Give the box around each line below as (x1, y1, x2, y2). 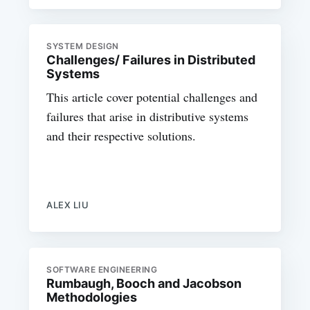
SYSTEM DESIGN (46, 41, 119, 52)
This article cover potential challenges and (46, 89, 258, 106)
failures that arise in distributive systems (46, 108, 249, 125)
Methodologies (46, 289, 138, 304)
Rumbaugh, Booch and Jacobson (46, 275, 242, 291)
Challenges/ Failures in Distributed (46, 53, 256, 68)
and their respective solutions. (46, 127, 197, 145)
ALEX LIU (46, 199, 89, 211)
